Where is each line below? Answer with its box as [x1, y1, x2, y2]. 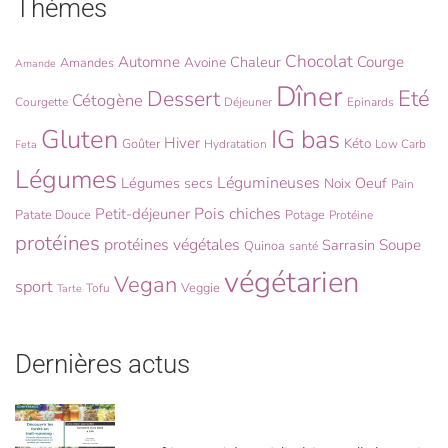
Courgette [15, 94, 68, 110]
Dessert [147, 85, 220, 113]
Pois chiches [194, 203, 281, 225]
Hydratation [204, 136, 267, 152]
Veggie [181, 279, 220, 297]
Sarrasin [322, 235, 375, 255]
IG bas [271, 123, 340, 157]
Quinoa [244, 237, 285, 255]
